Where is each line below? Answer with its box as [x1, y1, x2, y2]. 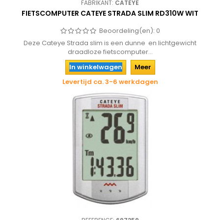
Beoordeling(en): [99, 26, 156, 35]
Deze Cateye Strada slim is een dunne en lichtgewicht [24, 38, 196, 48]
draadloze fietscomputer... [67, 47, 153, 56]
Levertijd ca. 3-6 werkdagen [62, 77, 158, 86]
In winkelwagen [69, 62, 122, 72]
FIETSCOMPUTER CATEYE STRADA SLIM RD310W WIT [22, 8, 198, 18]
